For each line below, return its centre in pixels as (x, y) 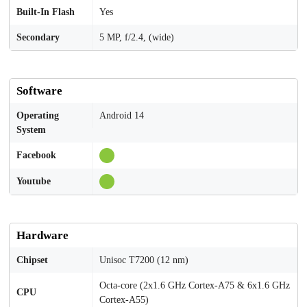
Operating (38, 115)
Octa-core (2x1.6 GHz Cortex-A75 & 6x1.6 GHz (195, 285)
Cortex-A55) (124, 300)
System (31, 130)
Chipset (32, 260)
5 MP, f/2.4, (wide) (137, 37)
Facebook (36, 155)
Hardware (42, 235)
